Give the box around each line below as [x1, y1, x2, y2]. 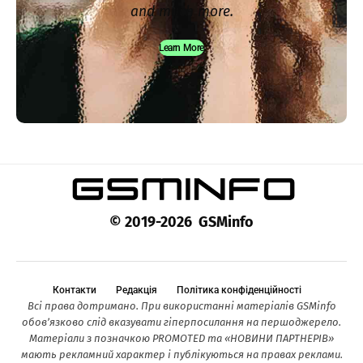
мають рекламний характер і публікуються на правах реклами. [20, 348, 343, 361]
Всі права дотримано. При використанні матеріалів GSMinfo [27, 299, 336, 312]
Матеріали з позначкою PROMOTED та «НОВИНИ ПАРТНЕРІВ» [29, 331, 334, 344]
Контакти [52, 284, 96, 296]
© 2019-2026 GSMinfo [109, 212, 254, 231]
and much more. [130, 2, 233, 20]
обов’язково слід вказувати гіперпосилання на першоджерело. [22, 315, 341, 328]
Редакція [115, 284, 157, 296]
